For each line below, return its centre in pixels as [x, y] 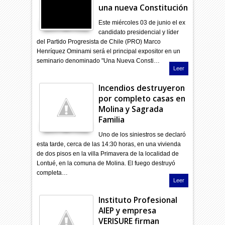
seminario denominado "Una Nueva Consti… [98, 61]
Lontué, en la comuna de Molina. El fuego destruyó [106, 163]
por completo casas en [142, 98]
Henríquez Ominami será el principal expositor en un [109, 51]
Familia [112, 119]
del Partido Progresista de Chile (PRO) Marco [99, 41]
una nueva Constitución [143, 7]
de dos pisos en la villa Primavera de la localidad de [108, 153]
